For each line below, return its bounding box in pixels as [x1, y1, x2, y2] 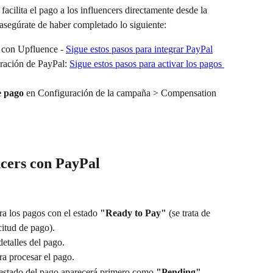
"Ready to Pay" [100, 207, 166, 218]
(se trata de [166, 207, 213, 218]
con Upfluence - [1, 44, 66, 54]
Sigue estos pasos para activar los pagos [69, 58, 224, 69]
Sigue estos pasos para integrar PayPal [66, 44, 213, 54]
